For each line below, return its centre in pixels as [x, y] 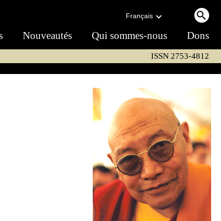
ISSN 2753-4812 [180, 56]
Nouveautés [47, 36]
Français [139, 16]
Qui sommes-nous [129, 36]
